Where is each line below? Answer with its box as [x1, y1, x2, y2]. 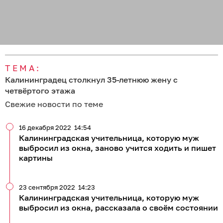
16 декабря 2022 [19, 123, 71, 131]
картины [19, 153, 53, 163]
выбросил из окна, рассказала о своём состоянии [19, 203, 218, 213]
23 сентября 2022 [19, 183, 75, 191]
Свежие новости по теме [5, 99, 103, 109]
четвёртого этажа [5, 86, 75, 96]
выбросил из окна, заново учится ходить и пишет [19, 143, 216, 153]
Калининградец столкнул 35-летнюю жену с [5, 75, 178, 85]
